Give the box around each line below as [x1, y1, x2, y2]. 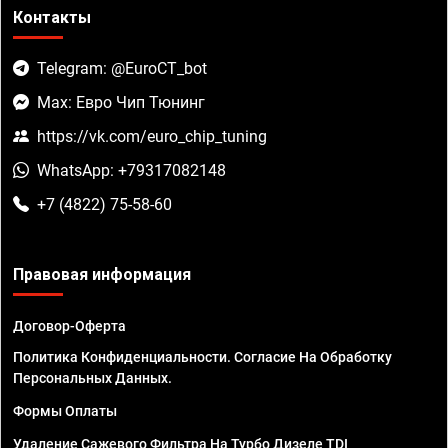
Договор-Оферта [13, 318, 126, 335]
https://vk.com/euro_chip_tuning [37, 127, 267, 147]
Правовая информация [13, 265, 191, 285]
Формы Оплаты [13, 403, 117, 420]
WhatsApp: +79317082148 [37, 161, 226, 181]
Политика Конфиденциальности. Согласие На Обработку [13, 349, 392, 366]
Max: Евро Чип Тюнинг [37, 93, 205, 113]
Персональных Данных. [13, 370, 172, 387]
